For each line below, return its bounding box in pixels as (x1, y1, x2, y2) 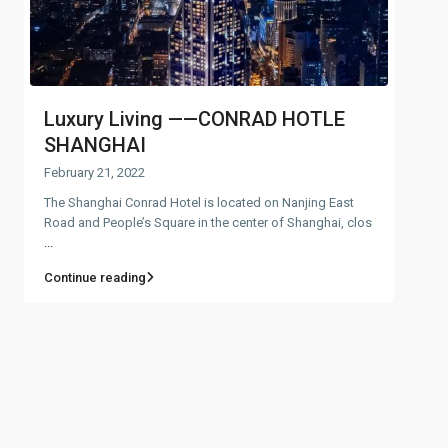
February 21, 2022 (44, 164, 145, 180)
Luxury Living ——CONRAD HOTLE (44, 106, 345, 131)
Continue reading (44, 269, 146, 285)
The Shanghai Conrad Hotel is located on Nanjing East (44, 194, 354, 210)
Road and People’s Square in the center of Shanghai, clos (44, 214, 372, 230)
